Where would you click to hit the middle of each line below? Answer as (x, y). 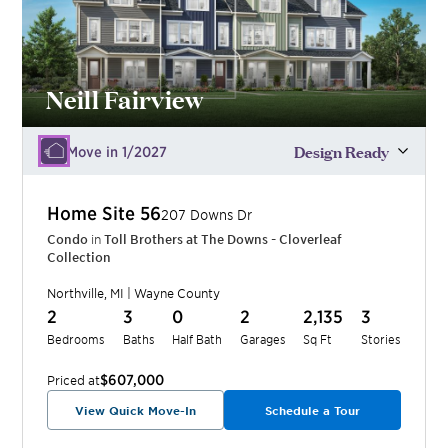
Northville (76, 292)
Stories (380, 338)
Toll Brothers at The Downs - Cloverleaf (223, 238)
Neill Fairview (125, 98)
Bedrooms (76, 338)
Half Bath (197, 338)
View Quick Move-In (136, 409)
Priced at (74, 379)
